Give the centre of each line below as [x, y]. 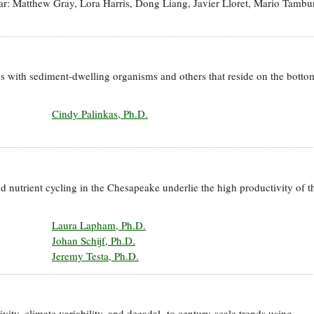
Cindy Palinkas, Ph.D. [100, 114]
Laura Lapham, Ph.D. [99, 225]
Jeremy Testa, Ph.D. [95, 255]
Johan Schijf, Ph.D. [94, 240]
